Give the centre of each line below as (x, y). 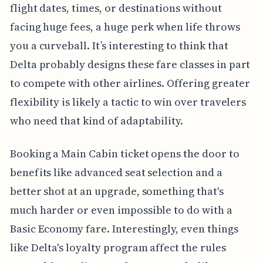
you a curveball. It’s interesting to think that (119, 45)
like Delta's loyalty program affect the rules (118, 247)
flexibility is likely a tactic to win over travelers (128, 102)
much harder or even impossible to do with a (121, 210)
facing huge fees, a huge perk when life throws (125, 26)
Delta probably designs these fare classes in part (130, 64)
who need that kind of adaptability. (97, 120)
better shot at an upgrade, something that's (117, 191)
